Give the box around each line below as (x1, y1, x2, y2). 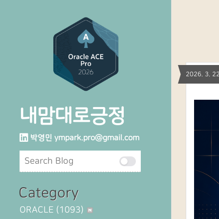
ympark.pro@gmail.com (54, 133, 139, 142)
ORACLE (20, 205, 56, 215)
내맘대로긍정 (20, 105, 125, 127)
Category (19, 185, 79, 201)
